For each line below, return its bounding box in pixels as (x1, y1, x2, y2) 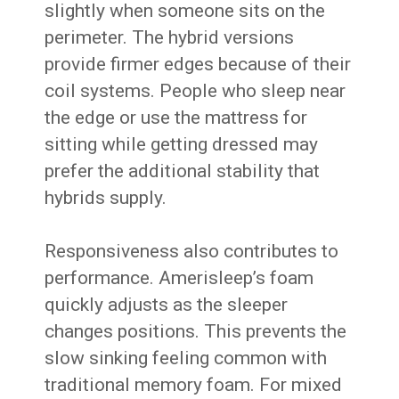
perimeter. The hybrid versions (45, 27, 295, 49)
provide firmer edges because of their (45, 53, 352, 76)
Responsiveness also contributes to (45, 240, 339, 263)
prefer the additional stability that (45, 160, 321, 183)
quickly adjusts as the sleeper (45, 294, 289, 316)
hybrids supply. (45, 187, 167, 209)
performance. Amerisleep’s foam (45, 267, 314, 289)
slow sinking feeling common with (45, 347, 328, 370)
